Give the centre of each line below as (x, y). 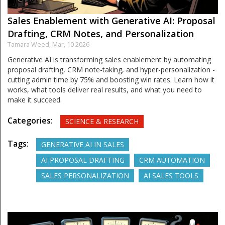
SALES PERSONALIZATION (85, 176)
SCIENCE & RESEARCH (102, 121)
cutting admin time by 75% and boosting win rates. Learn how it (111, 80)
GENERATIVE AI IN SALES (83, 144)
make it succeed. (35, 100)
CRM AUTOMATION (172, 160)
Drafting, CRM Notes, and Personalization (101, 34)
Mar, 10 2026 (71, 44)
